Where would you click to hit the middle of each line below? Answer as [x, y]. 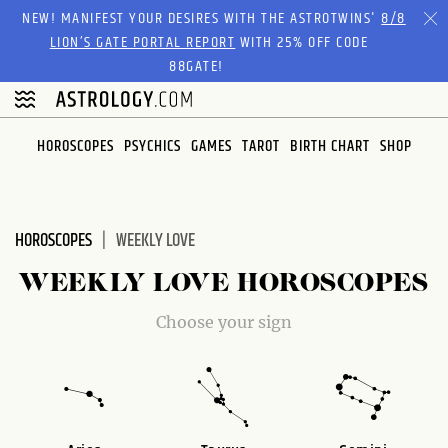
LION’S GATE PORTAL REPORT [142, 42]
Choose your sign [224, 321]
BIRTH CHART [329, 146]
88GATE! [196, 66]
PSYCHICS [152, 146]
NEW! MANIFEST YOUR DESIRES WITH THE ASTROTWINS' [202, 18]
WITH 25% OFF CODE [302, 42]
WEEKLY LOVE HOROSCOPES [224, 283]
